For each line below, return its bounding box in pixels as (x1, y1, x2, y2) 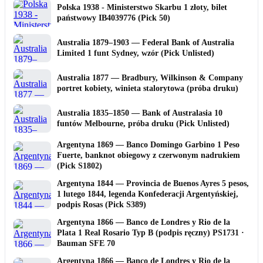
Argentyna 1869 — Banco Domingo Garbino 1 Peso (57, 140, 240, 149)
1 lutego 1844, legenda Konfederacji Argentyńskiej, (57, 189, 238, 198)
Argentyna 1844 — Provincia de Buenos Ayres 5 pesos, (57, 178, 249, 188)
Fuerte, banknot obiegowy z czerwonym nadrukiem (57, 150, 240, 160)
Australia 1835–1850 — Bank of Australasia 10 (57, 108, 222, 117)
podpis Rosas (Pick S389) (57, 200, 146, 209)
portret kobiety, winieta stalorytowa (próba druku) (57, 83, 238, 93)
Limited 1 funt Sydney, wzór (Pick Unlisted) (57, 48, 214, 58)
